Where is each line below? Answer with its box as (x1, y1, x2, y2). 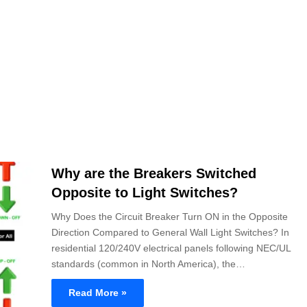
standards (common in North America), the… (51, 258, 245, 269)
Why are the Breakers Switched (51, 165, 256, 181)
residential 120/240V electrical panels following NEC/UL (51, 242, 291, 254)
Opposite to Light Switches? (51, 184, 238, 200)
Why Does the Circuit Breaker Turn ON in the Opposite (51, 210, 288, 222)
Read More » (69, 286, 127, 298)
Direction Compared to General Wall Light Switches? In (51, 226, 289, 238)
